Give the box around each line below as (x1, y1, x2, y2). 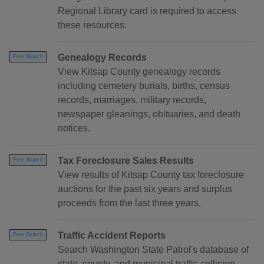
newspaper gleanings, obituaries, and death (58, 109, 240, 120)
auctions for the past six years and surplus (58, 184, 232, 194)
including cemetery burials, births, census (58, 81, 230, 91)
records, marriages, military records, (58, 95, 206, 105)
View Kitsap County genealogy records (58, 67, 220, 77)
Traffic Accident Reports (58, 230, 166, 241)
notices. (58, 123, 90, 134)
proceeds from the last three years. (58, 198, 201, 209)
